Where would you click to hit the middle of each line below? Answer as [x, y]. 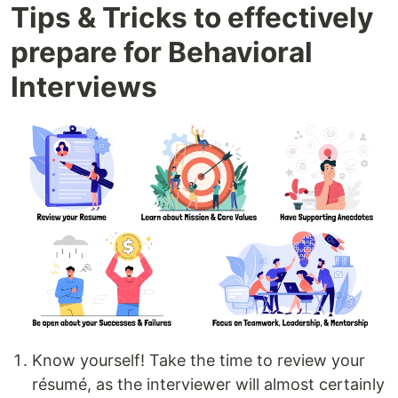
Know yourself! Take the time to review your [199, 360]
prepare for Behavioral [162, 52]
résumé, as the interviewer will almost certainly [208, 384]
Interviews [84, 87]
